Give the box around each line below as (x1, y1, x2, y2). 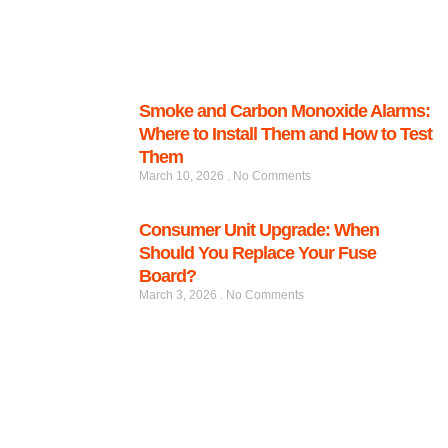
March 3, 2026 (139, 288, 220, 303)
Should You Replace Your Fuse (139, 243, 376, 264)
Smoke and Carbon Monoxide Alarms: (139, 101, 430, 122)
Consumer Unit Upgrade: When (139, 220, 379, 241)
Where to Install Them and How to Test (139, 124, 432, 145)
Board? (139, 266, 196, 287)
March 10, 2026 (139, 169, 227, 184)
